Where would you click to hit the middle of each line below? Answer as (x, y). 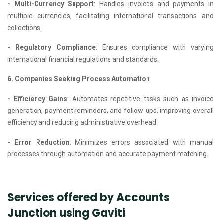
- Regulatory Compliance (52, 47)
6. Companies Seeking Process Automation (79, 79)
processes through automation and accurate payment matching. (108, 154)
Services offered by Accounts (89, 197)
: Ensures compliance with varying (155, 47)
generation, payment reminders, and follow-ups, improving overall (110, 110)
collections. (25, 27)
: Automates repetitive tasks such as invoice (140, 98)
